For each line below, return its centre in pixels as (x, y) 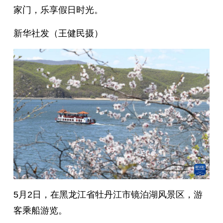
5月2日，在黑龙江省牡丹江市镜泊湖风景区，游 (108, 195)
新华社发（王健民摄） (58, 33)
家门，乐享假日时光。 (58, 10)
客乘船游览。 (40, 211)
